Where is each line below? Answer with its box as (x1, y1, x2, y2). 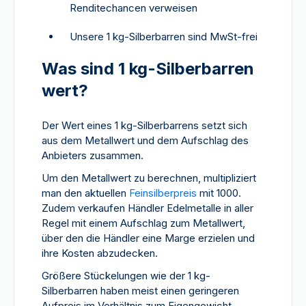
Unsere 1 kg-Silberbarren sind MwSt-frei (70, 30, 258, 43)
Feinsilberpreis (129, 186, 197, 199)
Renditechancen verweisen (70, 1, 197, 14)
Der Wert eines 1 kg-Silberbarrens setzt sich (42, 119, 247, 132)
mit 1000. (197, 186, 241, 199)
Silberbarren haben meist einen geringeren (42, 284, 239, 297)
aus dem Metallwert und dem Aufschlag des (42, 134, 249, 147)
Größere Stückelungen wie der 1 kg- (42, 269, 210, 282)
